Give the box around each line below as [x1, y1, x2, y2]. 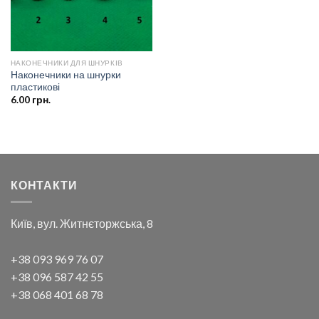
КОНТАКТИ [11, 177, 78, 192]
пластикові [10, 80, 60, 93]
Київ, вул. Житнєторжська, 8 [11, 216, 153, 231]
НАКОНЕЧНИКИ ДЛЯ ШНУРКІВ [10, 58, 123, 68]
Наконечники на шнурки [10, 68, 121, 80]
